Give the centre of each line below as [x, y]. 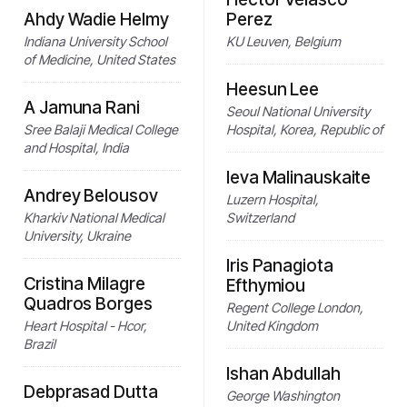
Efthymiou [266, 285]
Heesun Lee [273, 89]
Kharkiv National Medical [94, 217]
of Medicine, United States [99, 59]
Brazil [40, 343]
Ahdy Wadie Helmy [96, 19]
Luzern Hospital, [273, 199]
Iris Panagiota [280, 265]
